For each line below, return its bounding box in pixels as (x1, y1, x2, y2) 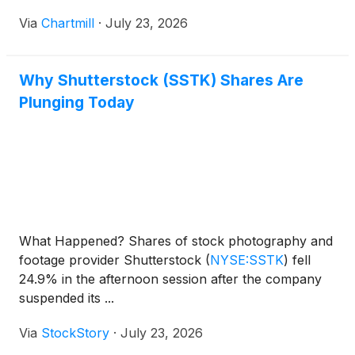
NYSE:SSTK (210, 252, 284, 269)
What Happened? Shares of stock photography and (19, 233, 333, 250)
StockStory (41, 325, 109, 342)
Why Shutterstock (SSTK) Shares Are (19, 71, 303, 90)
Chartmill (41, 15, 94, 32)
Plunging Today (19, 93, 135, 113)
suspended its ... (19, 290, 114, 307)
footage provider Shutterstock (19, 252, 205, 269)
